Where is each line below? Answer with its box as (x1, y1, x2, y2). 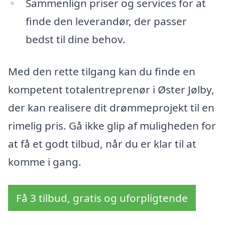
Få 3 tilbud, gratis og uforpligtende (16, 190, 188, 205)
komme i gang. (8, 154, 81, 169)
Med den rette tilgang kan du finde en (8, 64, 195, 78)
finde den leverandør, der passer (25, 14, 187, 29)
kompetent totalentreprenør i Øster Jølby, (8, 82, 214, 96)
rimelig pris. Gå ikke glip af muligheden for (8, 118, 216, 133)
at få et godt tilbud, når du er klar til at (8, 136, 196, 151)
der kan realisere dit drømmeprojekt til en (8, 100, 214, 115)
